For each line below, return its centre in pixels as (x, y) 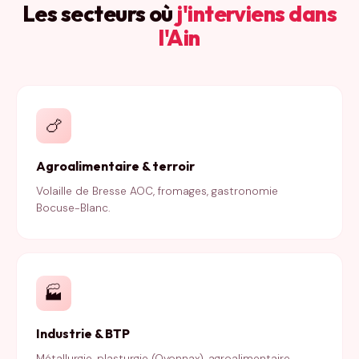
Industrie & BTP (83, 333)
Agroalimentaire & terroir (115, 166)
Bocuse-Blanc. (73, 208)
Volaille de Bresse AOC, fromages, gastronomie (157, 191)
